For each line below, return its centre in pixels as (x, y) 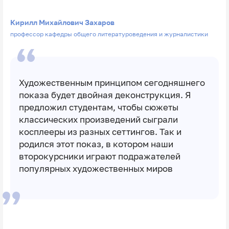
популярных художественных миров (96, 169)
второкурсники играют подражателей (99, 157)
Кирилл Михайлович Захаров (62, 22)
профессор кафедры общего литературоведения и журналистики (109, 34)
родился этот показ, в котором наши (96, 144)
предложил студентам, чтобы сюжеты (98, 108)
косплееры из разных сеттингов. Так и (100, 132)
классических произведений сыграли (98, 120)
